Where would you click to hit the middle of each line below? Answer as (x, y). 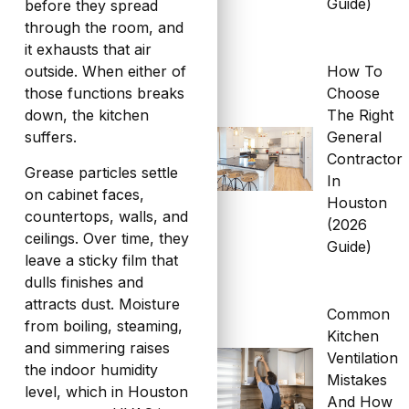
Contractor (365, 159)
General (355, 137)
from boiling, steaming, (103, 325)
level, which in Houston (106, 391)
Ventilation (363, 358)
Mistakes (357, 380)
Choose (354, 94)
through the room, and (104, 28)
